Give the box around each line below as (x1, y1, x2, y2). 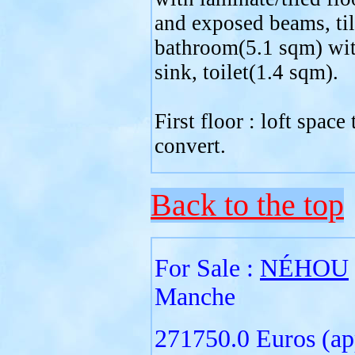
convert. (155, 134, 226, 158)
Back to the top (151, 188, 344, 223)
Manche (155, 283, 235, 311)
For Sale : (155, 254, 260, 282)
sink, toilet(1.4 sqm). (155, 60, 338, 84)
